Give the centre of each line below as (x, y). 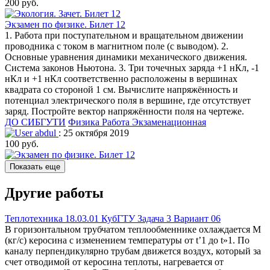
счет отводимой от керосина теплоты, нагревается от (114, 262)
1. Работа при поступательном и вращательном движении (124, 35)
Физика (85, 122)
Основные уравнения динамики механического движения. (126, 57)
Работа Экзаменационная (154, 122)
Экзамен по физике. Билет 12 (65, 24)
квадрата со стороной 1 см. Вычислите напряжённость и (121, 89)
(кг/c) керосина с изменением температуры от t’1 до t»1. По (127, 240)
